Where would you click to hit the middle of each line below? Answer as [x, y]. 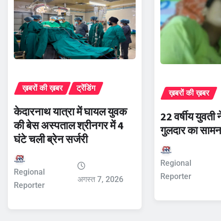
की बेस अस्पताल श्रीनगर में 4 [69, 125]
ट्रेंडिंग [86, 88]
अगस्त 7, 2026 [100, 179]
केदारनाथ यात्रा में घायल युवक [70, 111]
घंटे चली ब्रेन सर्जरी [51, 139]
